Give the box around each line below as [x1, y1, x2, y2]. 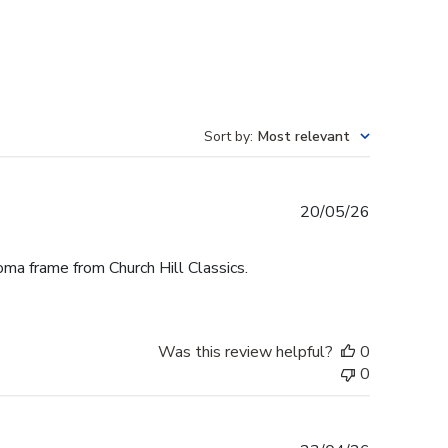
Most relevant [258, 127, 350, 147]
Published [369, 200, 439, 223]
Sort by [204, 127, 250, 147]
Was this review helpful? [158, 341, 333, 364]
